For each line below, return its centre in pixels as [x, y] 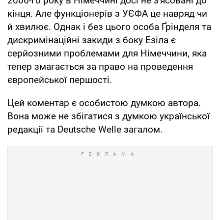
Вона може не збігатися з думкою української [109, 116]
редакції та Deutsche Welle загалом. [85, 129]
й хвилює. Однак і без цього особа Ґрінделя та [109, 27]
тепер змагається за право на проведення [100, 66]
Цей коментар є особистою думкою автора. [104, 103]
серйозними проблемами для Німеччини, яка [107, 53]
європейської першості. [60, 80]
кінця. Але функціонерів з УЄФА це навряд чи [107, 13]
